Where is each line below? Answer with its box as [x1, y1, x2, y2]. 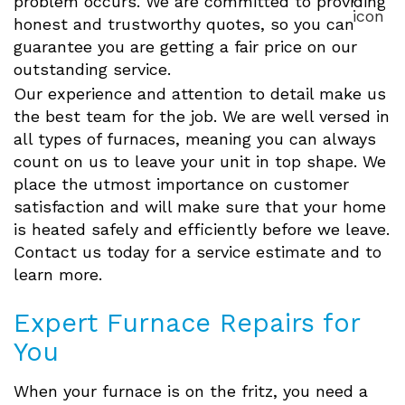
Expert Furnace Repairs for [14, 307, 360, 339]
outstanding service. [14, 60, 171, 80]
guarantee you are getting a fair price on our [14, 37, 357, 57]
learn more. [14, 265, 102, 285]
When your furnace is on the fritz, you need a [14, 381, 368, 401]
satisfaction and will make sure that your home [14, 197, 386, 217]
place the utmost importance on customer [14, 174, 349, 194]
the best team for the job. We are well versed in [14, 107, 390, 127]
